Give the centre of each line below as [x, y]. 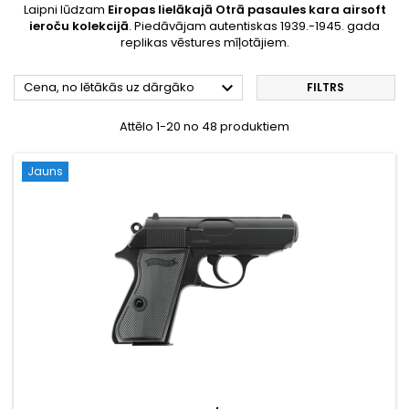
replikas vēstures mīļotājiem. [204, 42]
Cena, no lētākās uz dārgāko [109, 87]
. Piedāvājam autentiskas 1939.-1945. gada [254, 26]
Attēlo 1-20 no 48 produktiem [204, 126]
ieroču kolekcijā [79, 26]
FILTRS [326, 87]
